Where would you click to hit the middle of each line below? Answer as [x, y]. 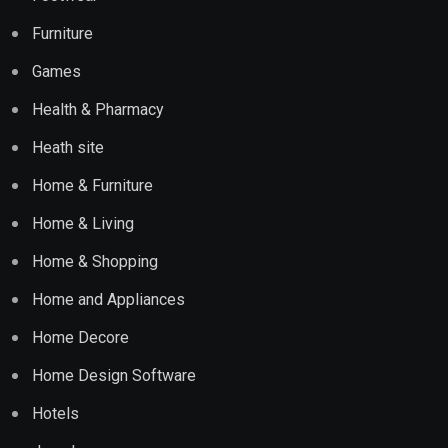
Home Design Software [114, 375]
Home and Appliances [108, 299]
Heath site [68, 147]
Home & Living [83, 223]
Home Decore [80, 337]
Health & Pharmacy [98, 109]
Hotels [55, 413]
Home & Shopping [95, 261]
